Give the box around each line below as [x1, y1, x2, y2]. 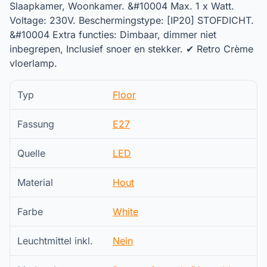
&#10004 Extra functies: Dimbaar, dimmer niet [10, 28, 216, 41]
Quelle [17, 147, 45, 159]
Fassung [17, 117, 54, 130]
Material [17, 176, 53, 188]
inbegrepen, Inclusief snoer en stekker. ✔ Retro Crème [10, 42, 253, 55]
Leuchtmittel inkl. [17, 234, 93, 247]
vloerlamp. [10, 57, 57, 69]
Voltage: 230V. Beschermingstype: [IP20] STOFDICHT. [10, 14, 254, 26]
